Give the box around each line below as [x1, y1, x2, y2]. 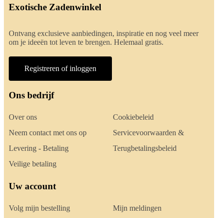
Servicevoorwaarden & [113, 128, 184, 137]
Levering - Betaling [9, 144, 69, 153]
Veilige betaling [9, 160, 56, 168]
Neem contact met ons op [9, 128, 87, 137]
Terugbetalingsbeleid [113, 144, 177, 153]
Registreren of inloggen [24, 64, 96, 73]
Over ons [9, 113, 37, 122]
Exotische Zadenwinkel [9, 2, 101, 13]
